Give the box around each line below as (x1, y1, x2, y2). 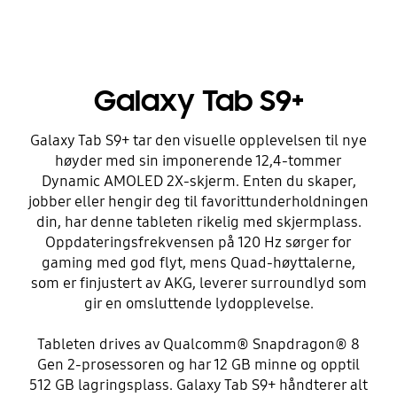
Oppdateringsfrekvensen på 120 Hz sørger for (45, 233, 352, 253)
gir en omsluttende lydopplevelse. (83, 294, 314, 314)
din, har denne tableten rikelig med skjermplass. (35, 213, 362, 232)
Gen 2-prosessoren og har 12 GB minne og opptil (37, 355, 360, 375)
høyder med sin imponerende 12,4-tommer (55, 152, 342, 171)
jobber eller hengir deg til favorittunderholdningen (28, 192, 369, 212)
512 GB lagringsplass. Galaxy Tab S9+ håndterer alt (29, 376, 368, 395)
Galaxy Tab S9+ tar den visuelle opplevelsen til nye (30, 131, 367, 151)
